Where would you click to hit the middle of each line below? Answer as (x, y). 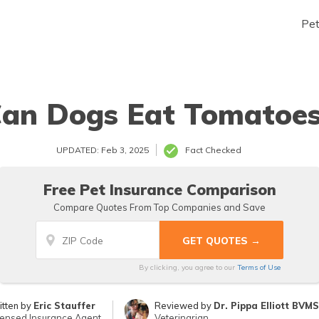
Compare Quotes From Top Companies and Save (159, 207)
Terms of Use (259, 267)
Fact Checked (213, 150)
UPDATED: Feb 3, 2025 (103, 150)
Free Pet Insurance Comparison (159, 189)
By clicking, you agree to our (188, 267)
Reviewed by (184, 305)
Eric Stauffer (65, 305)
